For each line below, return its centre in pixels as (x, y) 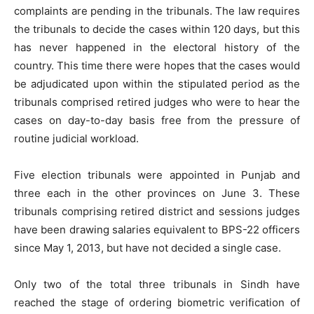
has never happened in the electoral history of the (157, 47)
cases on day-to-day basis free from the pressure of (157, 120)
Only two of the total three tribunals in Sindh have (157, 284)
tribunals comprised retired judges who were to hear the (157, 102)
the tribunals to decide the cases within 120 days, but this (157, 29)
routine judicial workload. (76, 138)
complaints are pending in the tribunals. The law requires (157, 11)
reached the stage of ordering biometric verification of (157, 302)
